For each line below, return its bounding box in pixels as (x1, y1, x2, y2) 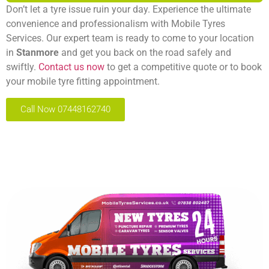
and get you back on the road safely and (61, 46, 231, 58)
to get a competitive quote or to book (104, 61, 262, 73)
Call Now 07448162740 (20, 103, 110, 115)
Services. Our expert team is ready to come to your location (6, 32, 254, 44)
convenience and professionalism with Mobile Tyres (6, 17, 225, 29)
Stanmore (16, 46, 61, 58)
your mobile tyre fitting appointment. (6, 75, 160, 87)
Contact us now (38, 61, 104, 73)
